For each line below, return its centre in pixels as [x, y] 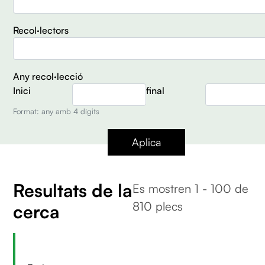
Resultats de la [73, 190]
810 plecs [158, 206]
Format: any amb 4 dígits [56, 111]
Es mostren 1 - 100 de [190, 188]
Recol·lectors [41, 30]
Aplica [146, 142]
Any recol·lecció [48, 76]
